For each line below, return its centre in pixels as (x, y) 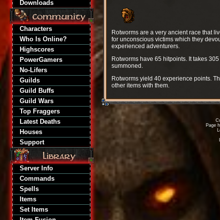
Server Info (36, 168)
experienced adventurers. (146, 46)
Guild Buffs (37, 91)
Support (32, 142)
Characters (36, 29)
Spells (29, 189)
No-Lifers (33, 70)
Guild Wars (37, 101)
